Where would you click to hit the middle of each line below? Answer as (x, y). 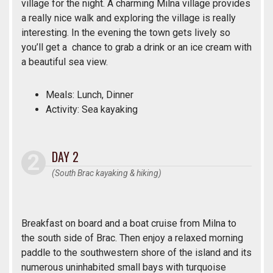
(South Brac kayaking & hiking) (107, 173)
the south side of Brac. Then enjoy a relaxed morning (132, 238)
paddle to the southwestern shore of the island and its (136, 253)
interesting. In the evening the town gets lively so (126, 33)
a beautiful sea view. (65, 62)
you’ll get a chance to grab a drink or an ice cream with (136, 48)
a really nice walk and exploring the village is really (129, 18)
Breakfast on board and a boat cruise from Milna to (129, 224)
